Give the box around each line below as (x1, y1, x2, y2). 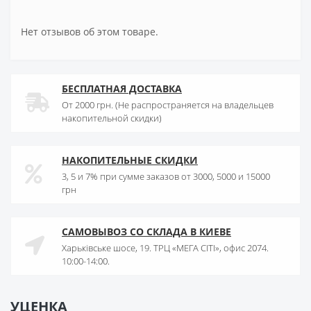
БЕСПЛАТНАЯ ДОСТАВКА (62, 82, 182, 96)
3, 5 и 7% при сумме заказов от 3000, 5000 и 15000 (62, 170, 270, 183)
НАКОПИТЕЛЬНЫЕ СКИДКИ (62, 153, 198, 167)
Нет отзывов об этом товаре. (21, 25, 158, 39)
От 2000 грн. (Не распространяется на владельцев (62, 99, 274, 112)
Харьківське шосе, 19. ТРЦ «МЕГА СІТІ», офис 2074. (62, 242, 269, 255)
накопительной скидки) (62, 112, 162, 125)
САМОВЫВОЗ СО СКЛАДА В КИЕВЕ (62, 225, 231, 239)
